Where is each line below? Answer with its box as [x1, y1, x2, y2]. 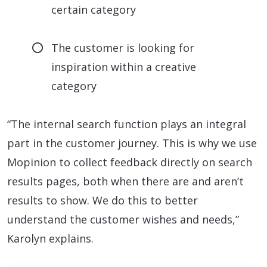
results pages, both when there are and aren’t [7, 173, 244, 188]
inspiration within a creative [51, 59, 197, 74]
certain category [51, 2, 136, 17]
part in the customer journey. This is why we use [7, 135, 257, 150]
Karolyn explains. [7, 231, 94, 246]
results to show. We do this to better [7, 193, 198, 207]
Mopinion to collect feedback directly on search [7, 154, 252, 169]
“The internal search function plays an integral [7, 116, 246, 131]
